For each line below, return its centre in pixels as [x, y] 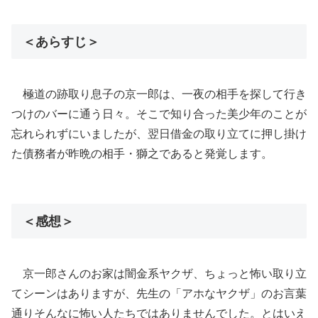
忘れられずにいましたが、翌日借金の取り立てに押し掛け [159, 133]
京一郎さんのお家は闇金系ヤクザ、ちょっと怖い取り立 [165, 273]
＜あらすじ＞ [61, 42]
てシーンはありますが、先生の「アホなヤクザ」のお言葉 [159, 293]
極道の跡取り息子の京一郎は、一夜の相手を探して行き [165, 94]
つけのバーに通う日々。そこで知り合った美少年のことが [159, 114]
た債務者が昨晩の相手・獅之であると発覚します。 [142, 153]
